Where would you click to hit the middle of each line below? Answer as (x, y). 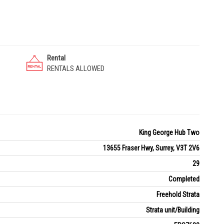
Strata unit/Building (172, 210)
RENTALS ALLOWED (76, 68)
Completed (184, 179)
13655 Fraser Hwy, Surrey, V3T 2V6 (151, 148)
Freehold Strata (178, 194)
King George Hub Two (169, 132)
